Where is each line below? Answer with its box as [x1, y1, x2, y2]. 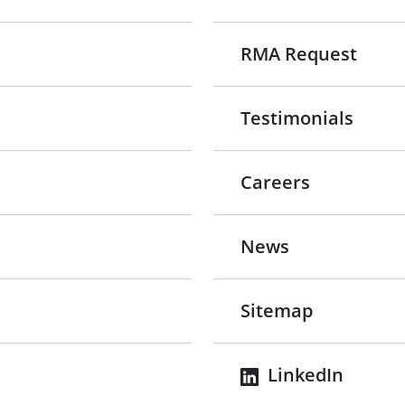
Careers [240, 170, 310, 194]
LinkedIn [263, 363, 344, 387]
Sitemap [240, 298, 313, 323]
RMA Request [240, 42, 357, 66]
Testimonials [240, 106, 353, 130]
